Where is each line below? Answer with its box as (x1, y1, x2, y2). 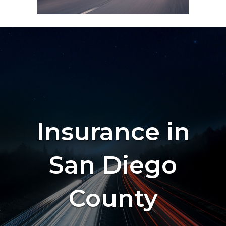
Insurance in (36, 117, 190, 146)
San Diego (49, 150, 177, 180)
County (68, 184, 158, 213)
